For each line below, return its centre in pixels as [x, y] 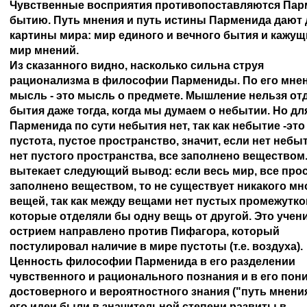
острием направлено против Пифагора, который [146, 231]
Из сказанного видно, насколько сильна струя [138, 65]
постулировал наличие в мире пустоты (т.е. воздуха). [156, 246]
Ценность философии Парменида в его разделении [154, 261]
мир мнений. [44, 50]
